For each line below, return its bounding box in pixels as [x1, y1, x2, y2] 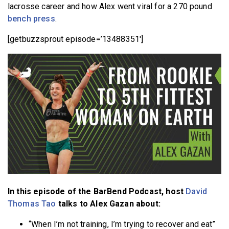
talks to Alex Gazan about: [56, 198, 161, 209]
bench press [8, 13, 55, 24]
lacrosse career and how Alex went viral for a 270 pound [8, 1, 212, 11]
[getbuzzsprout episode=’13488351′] [8, 34, 144, 44]
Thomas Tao [8, 198, 56, 209]
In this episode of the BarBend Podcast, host [8, 186, 186, 196]
